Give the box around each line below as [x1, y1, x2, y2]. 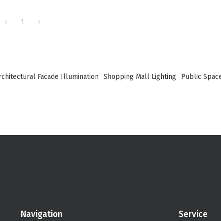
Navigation [20, 209, 63, 220]
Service [178, 209, 208, 220]
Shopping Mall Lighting [104, 72, 177, 81]
